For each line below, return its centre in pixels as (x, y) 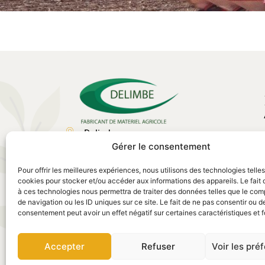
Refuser (159, 246)
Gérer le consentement (161, 146)
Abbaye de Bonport (123, 148)
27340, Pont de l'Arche (130, 162)
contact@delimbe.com (130, 200)
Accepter (65, 246)
